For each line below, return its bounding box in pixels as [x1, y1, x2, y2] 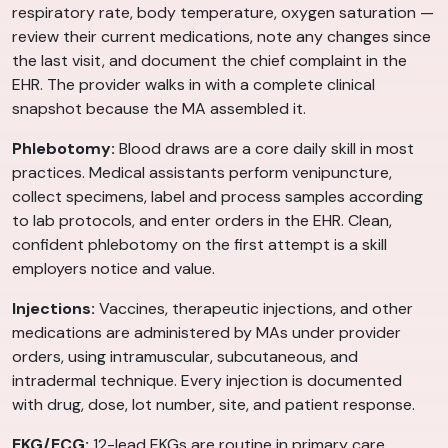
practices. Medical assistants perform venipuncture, [12, 162, 392, 184]
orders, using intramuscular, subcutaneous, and [12, 346, 358, 368]
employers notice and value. [12, 258, 215, 280]
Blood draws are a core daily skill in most [115, 138, 414, 160]
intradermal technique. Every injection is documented [12, 370, 402, 392]
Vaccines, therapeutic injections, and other [95, 298, 413, 320]
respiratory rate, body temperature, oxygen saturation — [12, 2, 434, 24]
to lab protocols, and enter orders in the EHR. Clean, [12, 210, 392, 232]
